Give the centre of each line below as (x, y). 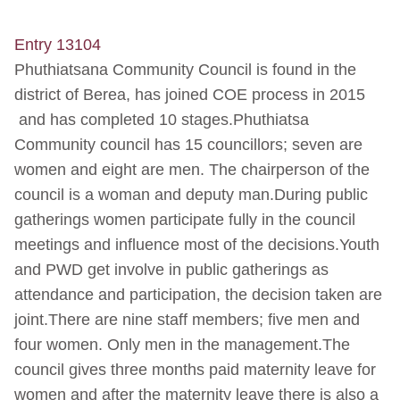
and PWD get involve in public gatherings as (171, 270)
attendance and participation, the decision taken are (198, 295)
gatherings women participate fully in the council (185, 220)
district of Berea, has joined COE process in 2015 (190, 95)
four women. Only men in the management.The (182, 345)
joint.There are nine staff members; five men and (187, 320)
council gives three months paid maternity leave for (195, 370)
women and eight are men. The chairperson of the (192, 170)
